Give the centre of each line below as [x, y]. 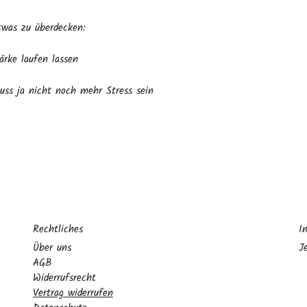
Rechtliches [58, 229]
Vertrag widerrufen [73, 293]
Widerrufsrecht [64, 278]
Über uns [52, 248]
